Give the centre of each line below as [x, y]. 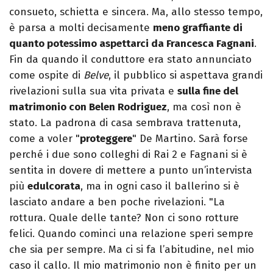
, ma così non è [204, 107]
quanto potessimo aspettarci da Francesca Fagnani [132, 44]
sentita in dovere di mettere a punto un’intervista [131, 171]
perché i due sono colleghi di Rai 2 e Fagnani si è [128, 155]
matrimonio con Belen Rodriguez [88, 107]
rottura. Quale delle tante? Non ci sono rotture [124, 218]
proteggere [106, 139]
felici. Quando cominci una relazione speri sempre [131, 234]
